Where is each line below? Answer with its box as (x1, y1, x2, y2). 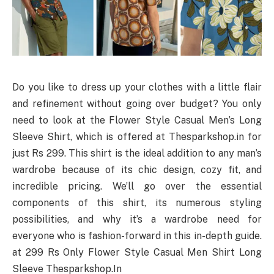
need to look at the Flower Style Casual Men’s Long (12, 114, 262, 126)
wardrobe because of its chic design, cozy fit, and (12, 163, 262, 176)
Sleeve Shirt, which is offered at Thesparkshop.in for (12, 130, 262, 143)
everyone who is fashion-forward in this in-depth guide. (12, 229, 262, 242)
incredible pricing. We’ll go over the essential (12, 180, 262, 192)
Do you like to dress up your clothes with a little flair (12, 81, 262, 93)
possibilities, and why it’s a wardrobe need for (12, 213, 262, 225)
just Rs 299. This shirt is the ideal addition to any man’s (12, 147, 262, 159)
